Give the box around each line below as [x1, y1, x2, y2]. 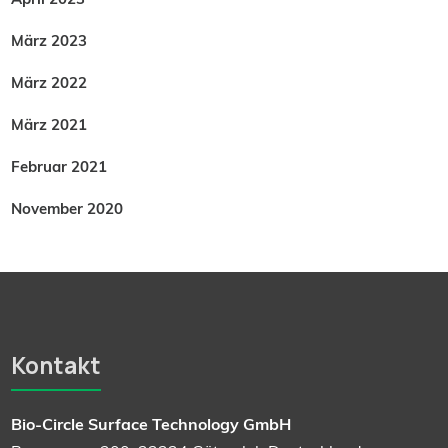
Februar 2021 [11, 156, 108, 176]
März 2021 [11, 114, 88, 134]
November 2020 [11, 198, 124, 218]
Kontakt [11, 349, 102, 381]
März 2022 [11, 72, 88, 92]
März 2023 [11, 30, 88, 50]
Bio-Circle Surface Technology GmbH [11, 413, 292, 434]
